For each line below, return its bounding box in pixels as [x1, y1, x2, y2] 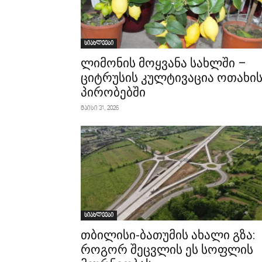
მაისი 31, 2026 [81, 105, 119, 112]
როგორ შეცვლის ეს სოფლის [81, 243, 253, 257]
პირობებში [81, 85, 146, 99]
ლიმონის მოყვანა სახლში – [81, 56, 246, 70]
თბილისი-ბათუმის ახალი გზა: [81, 228, 255, 242]
